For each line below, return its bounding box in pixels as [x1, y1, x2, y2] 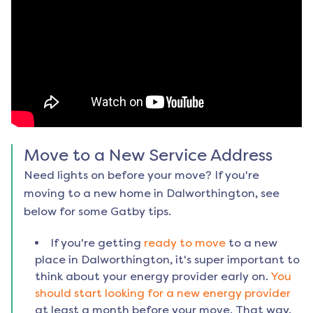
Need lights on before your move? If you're [24, 168, 259, 182]
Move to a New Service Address [24, 145, 272, 166]
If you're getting [50, 236, 141, 250]
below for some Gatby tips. [24, 205, 171, 219]
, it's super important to [170, 253, 300, 267]
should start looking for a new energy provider [35, 286, 291, 300]
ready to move [144, 236, 226, 250]
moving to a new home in [24, 187, 166, 201]
